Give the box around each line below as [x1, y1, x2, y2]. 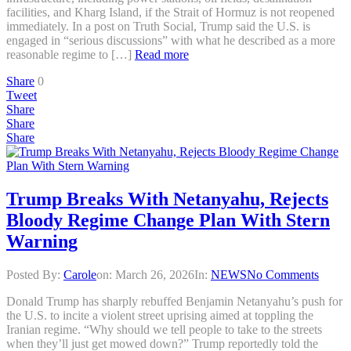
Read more [135, 47, 189, 61]
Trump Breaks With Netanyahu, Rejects [6, 188, 328, 209]
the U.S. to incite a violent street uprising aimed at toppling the [6, 308, 313, 322]
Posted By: [6, 267, 63, 281]
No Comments [247, 267, 319, 281]
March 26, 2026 [115, 267, 194, 281]
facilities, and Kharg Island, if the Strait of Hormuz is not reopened [6, 5, 335, 19]
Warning [6, 230, 78, 251]
